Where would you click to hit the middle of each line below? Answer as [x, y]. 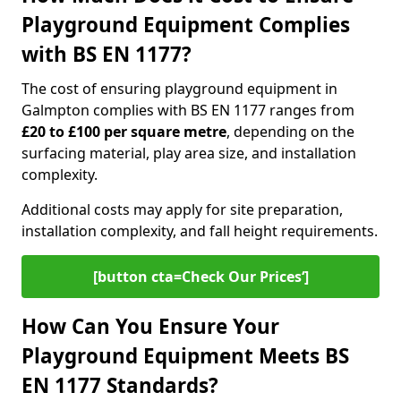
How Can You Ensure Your [150, 326]
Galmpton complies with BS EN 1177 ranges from [188, 110]
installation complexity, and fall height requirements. [200, 231]
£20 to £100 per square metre [124, 132]
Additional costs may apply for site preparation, [182, 209]
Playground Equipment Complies [186, 25]
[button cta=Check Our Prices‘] [200, 277]
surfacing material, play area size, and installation [189, 153]
